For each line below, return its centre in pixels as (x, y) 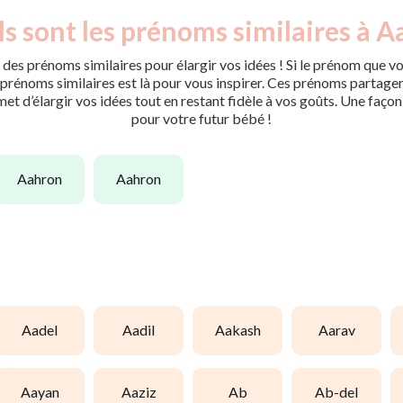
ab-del (341, 392)
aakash (242, 330)
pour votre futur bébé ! (201, 118)
